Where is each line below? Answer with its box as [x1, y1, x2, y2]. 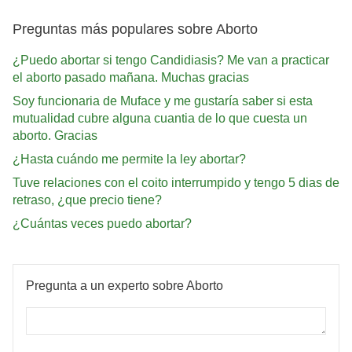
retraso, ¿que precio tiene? [13, 192, 162, 207]
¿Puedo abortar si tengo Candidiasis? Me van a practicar [13, 53, 329, 67]
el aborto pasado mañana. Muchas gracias [13, 70, 249, 84]
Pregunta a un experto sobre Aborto [26, 278, 223, 292]
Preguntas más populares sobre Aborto [13, 21, 258, 38]
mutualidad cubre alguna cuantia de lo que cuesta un [13, 111, 307, 125]
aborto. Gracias [13, 128, 97, 142]
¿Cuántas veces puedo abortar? [13, 216, 192, 230]
